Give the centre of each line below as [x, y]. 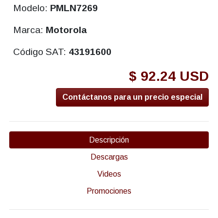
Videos [109, 174]
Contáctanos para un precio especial [133, 97]
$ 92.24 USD [169, 76]
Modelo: [32, 8]
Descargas [109, 157]
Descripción [109, 140]
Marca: [30, 30]
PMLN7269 [74, 8]
